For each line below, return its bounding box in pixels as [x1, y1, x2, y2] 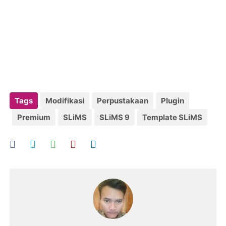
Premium [17, 112, 51, 122]
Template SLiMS [142, 112, 203, 122]
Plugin [161, 96, 185, 105]
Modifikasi [45, 96, 85, 105]
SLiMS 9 [99, 112, 130, 122]
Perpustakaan [97, 96, 149, 105]
